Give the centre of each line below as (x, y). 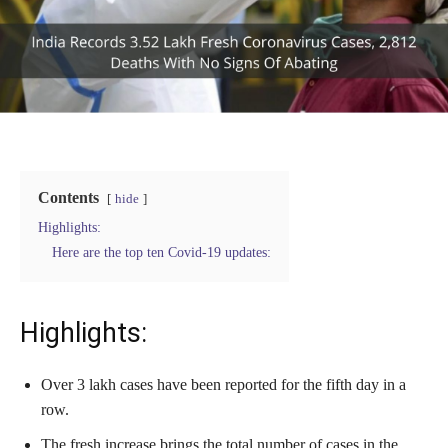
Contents (68, 197)
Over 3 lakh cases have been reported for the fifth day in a (223, 384)
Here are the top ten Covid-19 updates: (161, 251)
